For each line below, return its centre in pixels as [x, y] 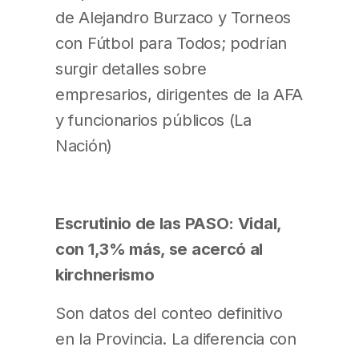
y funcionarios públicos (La [153, 120]
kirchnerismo [105, 274]
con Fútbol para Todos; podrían [171, 43]
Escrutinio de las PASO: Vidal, [168, 223]
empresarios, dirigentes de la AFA [179, 95]
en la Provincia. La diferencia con [176, 338]
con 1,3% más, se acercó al [159, 248]
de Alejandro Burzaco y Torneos [173, 18]
